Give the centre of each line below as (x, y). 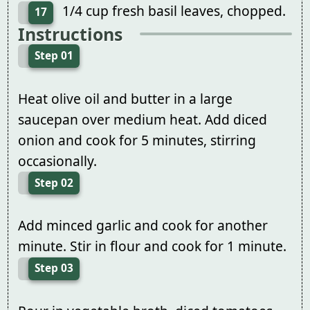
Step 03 (54, 268)
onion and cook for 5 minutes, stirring (137, 140)
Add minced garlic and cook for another (143, 226)
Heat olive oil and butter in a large (125, 98)
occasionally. (57, 161)
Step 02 (54, 183)
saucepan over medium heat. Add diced (142, 119)
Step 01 (54, 55)
